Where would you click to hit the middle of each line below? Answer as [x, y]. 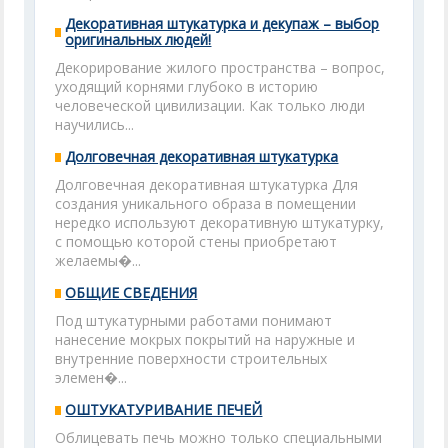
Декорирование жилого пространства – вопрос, [220, 67]
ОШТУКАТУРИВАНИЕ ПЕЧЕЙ [164, 409]
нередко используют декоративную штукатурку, [220, 222]
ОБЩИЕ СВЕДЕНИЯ [131, 292]
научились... [95, 124]
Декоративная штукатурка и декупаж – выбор [222, 23]
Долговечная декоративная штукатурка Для [207, 184]
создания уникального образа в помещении [206, 203]
